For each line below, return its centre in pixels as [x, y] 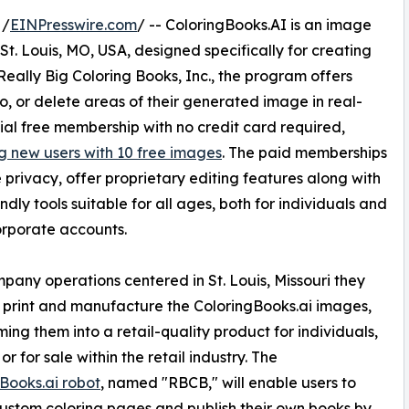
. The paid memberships [304, 153]
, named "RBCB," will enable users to [228, 383]
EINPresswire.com [73, 25]
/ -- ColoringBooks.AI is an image [254, 25]
